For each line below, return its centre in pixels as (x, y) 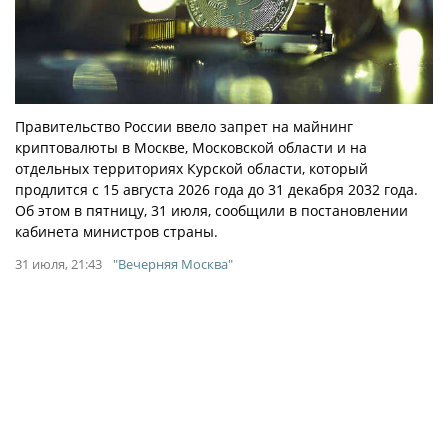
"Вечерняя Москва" (173, 264)
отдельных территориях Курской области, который (191, 169)
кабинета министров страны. (116, 232)
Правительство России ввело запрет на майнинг (184, 127)
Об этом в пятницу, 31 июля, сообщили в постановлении (211, 211)
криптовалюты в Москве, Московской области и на (191, 148)
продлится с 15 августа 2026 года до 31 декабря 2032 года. (216, 190)
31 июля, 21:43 (58, 264)
